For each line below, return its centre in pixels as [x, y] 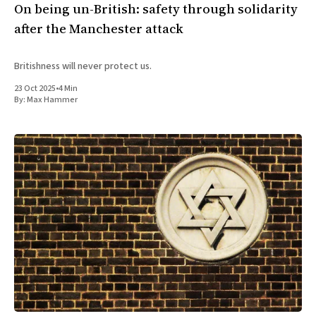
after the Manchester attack [99, 28]
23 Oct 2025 [35, 88]
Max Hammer [52, 99]
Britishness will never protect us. [83, 66]
